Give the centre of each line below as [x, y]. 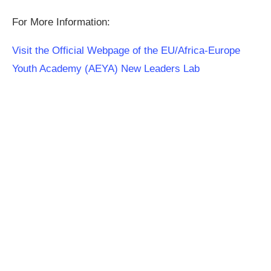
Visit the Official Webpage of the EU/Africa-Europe [126, 50]
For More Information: [61, 22]
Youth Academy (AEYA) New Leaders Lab [106, 68]
